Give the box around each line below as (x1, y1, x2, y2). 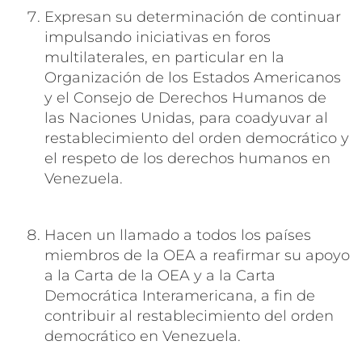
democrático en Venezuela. (44, 326, 241, 345)
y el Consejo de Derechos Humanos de (44, 88, 326, 107)
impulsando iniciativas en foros (44, 27, 271, 46)
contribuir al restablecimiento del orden (44, 306, 334, 325)
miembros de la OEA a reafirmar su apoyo (44, 246, 350, 264)
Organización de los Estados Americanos (44, 68, 341, 86)
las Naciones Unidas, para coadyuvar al (44, 108, 328, 127)
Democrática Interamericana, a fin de (44, 286, 315, 305)
